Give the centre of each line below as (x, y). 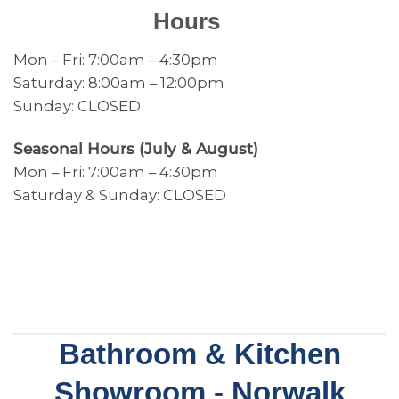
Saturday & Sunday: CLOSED (120, 195)
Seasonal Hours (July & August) (136, 148)
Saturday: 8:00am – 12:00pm (119, 83)
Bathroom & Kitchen (199, 354)
